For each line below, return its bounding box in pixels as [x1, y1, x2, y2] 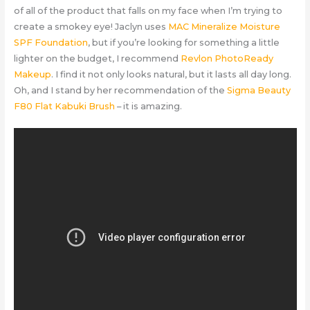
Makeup [13, 69, 51, 80]
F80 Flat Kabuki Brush [13, 100, 115, 111]
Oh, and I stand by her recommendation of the [13, 84, 227, 95]
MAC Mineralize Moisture [167, 21, 280, 32]
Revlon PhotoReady [180, 53, 273, 64]
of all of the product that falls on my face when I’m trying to [13, 5, 282, 16]
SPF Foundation [13, 37, 88, 48]
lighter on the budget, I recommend [13, 53, 181, 64]
